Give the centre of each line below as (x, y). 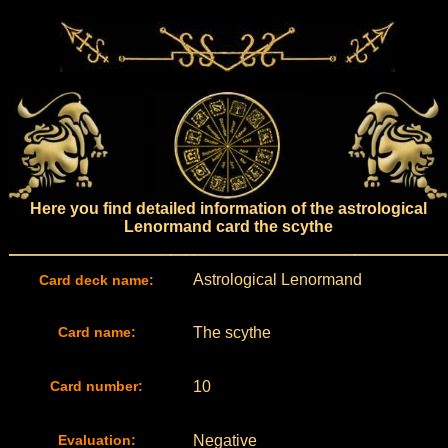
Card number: (96, 386)
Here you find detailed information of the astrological (228, 208)
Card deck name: (96, 280)
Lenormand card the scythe (228, 226)
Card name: (96, 332)
